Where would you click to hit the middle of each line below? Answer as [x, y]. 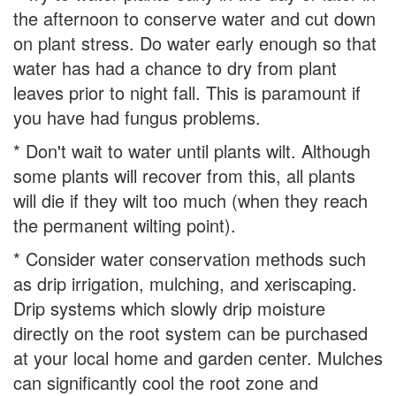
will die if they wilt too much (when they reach [190, 201]
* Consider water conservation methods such [190, 259]
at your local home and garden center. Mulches [198, 358]
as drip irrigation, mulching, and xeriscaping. [185, 284]
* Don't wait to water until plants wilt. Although [192, 151]
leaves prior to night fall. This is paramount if [187, 93]
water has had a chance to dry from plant [175, 68]
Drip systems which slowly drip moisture [169, 308]
